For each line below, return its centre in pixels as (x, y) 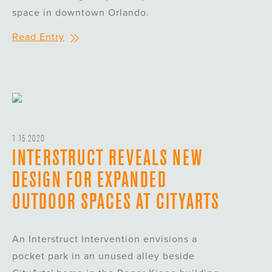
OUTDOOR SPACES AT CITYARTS (116, 202)
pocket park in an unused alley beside (104, 257)
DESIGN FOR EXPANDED (89, 180)
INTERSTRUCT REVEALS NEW (107, 158)
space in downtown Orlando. (81, 13)
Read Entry (38, 37)
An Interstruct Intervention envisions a (105, 240)
